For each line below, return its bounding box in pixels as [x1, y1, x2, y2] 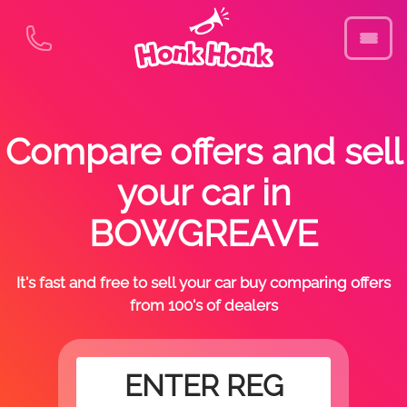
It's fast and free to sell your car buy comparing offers [16, 273, 391, 292]
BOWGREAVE [89, 212, 318, 254]
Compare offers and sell [5, 130, 402, 173]
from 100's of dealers [129, 296, 278, 314]
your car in [116, 171, 291, 213]
